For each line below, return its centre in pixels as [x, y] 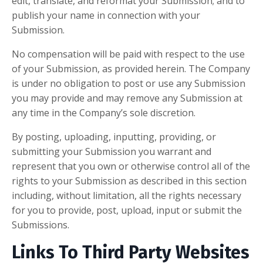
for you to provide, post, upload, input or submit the [127, 210]
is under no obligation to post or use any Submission [129, 84]
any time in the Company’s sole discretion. [104, 113]
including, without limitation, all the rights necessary [127, 196]
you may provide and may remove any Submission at [127, 98]
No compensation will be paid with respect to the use [128, 54]
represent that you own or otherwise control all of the [131, 166]
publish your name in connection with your [106, 16]
